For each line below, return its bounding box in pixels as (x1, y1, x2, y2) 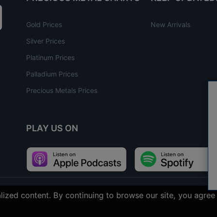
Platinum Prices (26, 53, 75, 62)
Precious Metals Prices (26, 86, 97, 94)
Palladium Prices (26, 69, 78, 78)
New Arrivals (150, 20, 190, 29)
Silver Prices (26, 36, 65, 45)
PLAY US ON (26, 123, 78, 133)
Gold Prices (26, 20, 62, 29)
